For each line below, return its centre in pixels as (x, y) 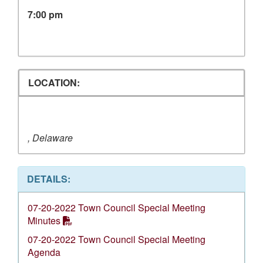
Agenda (44, 252)
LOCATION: (54, 82)
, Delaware (50, 138)
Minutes (44, 220)
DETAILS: (49, 179)
